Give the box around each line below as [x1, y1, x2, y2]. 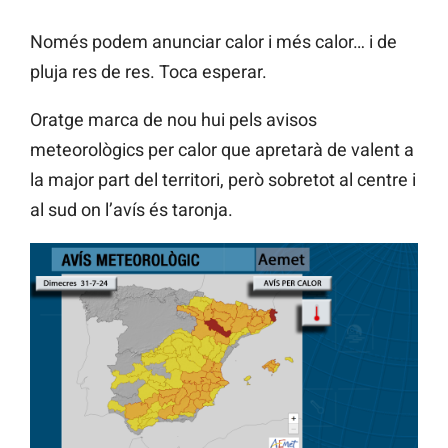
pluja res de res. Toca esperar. [30, 60, 267, 82]
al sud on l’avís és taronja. [30, 198, 233, 220]
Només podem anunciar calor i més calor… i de [30, 30, 397, 52]
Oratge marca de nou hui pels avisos [30, 108, 317, 130]
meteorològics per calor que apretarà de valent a [30, 138, 414, 160]
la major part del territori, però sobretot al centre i [30, 168, 416, 190]
